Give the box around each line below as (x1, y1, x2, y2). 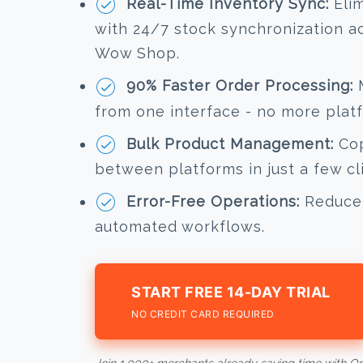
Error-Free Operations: (126, 193, 300, 211)
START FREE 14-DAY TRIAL (131, 284, 331, 301)
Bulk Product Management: (126, 135, 334, 152)
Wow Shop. (95, 45, 180, 62)
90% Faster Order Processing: (126, 77, 353, 95)
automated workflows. (95, 218, 265, 236)
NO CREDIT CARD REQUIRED (131, 308, 275, 321)
